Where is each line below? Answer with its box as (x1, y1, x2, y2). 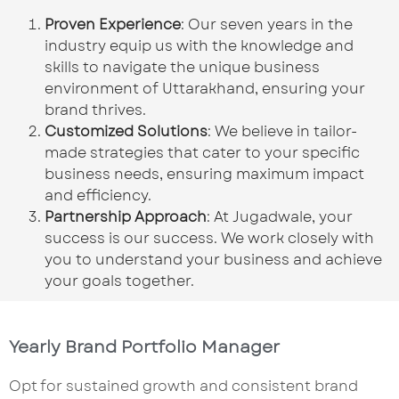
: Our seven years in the (181, 13, 353, 35)
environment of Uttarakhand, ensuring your (45, 77, 365, 99)
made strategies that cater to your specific (45, 142, 360, 163)
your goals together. (45, 270, 194, 291)
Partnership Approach (45, 206, 207, 227)
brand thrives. (45, 99, 146, 120)
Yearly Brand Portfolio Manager (9, 334, 280, 359)
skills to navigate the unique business (45, 56, 320, 77)
